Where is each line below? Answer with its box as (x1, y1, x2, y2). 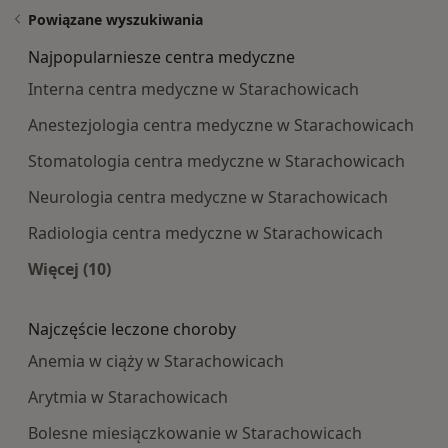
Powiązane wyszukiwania (28, 9, 203, 29)
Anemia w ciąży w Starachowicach (28, 349, 284, 372)
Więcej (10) (28, 257, 111, 280)
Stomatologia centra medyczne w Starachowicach (28, 149, 405, 172)
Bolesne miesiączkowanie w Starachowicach (28, 421, 362, 444)
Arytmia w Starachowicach (28, 385, 228, 408)
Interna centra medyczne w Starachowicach (28, 77, 359, 100)
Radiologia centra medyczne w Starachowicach (28, 221, 383, 244)
